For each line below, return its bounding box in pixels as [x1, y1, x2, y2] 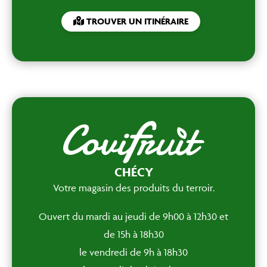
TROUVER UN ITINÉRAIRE [83, 15, 188, 27]
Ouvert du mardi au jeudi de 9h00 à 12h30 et [39, 210, 228, 222]
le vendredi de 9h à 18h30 [79, 246, 188, 258]
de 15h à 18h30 [103, 228, 164, 240]
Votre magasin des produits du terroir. [52, 182, 215, 194]
